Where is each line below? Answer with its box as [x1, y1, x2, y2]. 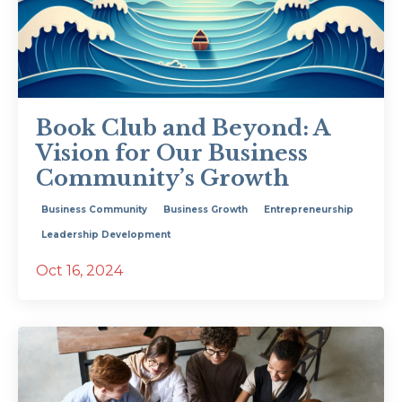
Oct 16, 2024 [36, 261, 123, 279]
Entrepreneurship [264, 203, 354, 215]
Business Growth [163, 203, 248, 215]
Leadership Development [41, 228, 170, 240]
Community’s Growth [36, 164, 289, 191]
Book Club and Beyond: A [36, 114, 329, 141]
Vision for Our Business [36, 139, 308, 166]
